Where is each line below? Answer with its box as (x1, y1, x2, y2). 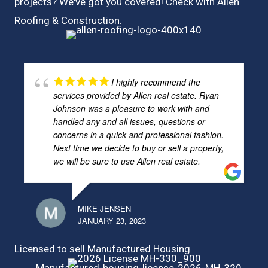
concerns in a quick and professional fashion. (53, 129, 224, 141)
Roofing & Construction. (14, 14, 124, 26)
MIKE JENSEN (78, 203, 131, 215)
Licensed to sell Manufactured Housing (14, 243, 190, 255)
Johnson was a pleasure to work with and (53, 102, 209, 115)
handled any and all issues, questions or (53, 115, 205, 128)
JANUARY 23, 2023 (78, 215, 146, 227)
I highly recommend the (111, 76, 200, 89)
